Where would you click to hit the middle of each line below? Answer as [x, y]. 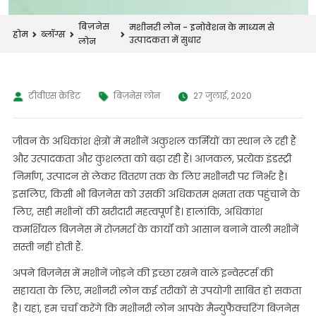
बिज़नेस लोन [136, 96]
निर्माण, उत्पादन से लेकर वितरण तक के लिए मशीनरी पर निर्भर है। [150, 176]
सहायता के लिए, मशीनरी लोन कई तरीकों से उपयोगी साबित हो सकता [157, 291]
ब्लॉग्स [53, 34]
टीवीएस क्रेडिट [54, 96]
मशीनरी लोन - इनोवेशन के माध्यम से [202, 27]
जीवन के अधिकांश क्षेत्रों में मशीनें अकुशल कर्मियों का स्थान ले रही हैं [154, 141]
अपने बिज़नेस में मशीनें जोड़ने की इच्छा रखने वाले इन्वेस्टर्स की [142, 273]
